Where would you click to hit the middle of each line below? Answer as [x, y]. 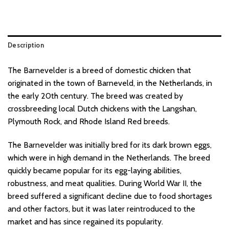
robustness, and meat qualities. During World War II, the [105, 183]
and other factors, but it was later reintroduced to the [101, 209]
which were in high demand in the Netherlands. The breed [109, 157]
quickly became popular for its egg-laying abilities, [95, 170]
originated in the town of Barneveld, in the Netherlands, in [110, 83]
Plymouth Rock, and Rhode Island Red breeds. [89, 121]
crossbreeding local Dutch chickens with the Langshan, [102, 108]
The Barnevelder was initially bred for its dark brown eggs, [110, 145]
